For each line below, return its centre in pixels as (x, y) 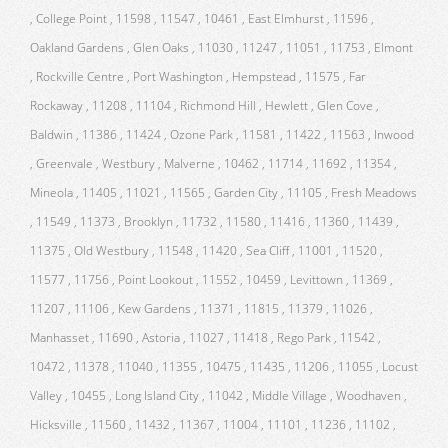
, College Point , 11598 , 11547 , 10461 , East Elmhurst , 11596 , (202, 18)
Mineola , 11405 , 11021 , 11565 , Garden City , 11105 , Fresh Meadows (223, 192)
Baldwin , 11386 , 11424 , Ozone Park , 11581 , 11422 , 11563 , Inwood (222, 134)
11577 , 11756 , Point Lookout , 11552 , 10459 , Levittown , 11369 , (211, 279)
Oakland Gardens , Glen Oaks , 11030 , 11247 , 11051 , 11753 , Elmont (221, 47)
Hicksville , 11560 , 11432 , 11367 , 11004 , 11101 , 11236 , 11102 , (213, 424)
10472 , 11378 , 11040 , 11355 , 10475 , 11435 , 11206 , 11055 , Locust (224, 366)
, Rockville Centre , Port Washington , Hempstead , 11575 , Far (198, 76)
